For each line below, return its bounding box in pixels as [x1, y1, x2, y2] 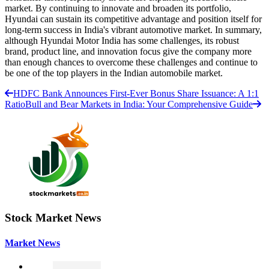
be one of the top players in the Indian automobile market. [5, 67, 223, 78]
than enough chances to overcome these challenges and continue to [5, 56, 258, 67]
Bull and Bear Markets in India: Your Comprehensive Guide [25, 98, 253, 109]
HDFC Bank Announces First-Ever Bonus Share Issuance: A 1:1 [13, 88, 259, 98]
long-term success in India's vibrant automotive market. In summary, [5, 24, 262, 35]
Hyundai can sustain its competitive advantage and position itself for [5, 13, 262, 24]
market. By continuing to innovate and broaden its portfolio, [5, 2, 231, 13]
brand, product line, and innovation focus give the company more [5, 46, 252, 56]
